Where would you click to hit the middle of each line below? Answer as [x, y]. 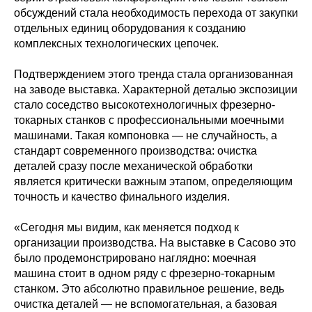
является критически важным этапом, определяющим [153, 181]
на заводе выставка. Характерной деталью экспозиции [156, 89]
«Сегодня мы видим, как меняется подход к [126, 227]
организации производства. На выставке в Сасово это [155, 242]
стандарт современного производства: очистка [135, 150]
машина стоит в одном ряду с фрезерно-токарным [145, 273]
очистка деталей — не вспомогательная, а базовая [146, 304]
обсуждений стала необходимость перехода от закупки [156, 13]
